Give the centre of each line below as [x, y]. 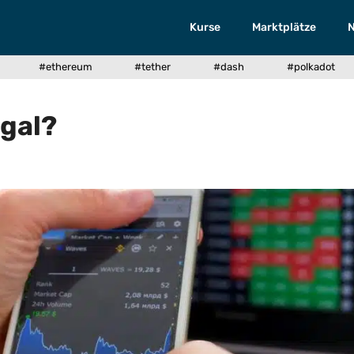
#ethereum [65, 67]
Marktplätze [284, 27]
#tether [153, 67]
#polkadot [311, 67]
